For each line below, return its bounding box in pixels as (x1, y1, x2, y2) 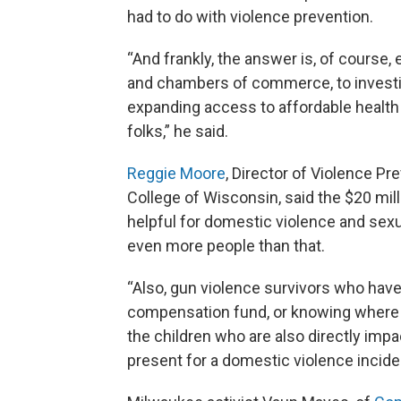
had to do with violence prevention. (127, 7, 373, 26)
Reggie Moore (127, 164, 226, 183)
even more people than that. (127, 236, 325, 255)
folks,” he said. (127, 122, 228, 141)
